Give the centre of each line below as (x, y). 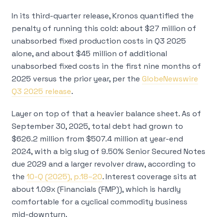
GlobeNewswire (170, 79)
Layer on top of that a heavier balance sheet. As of (106, 114)
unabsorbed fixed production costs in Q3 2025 (99, 41)
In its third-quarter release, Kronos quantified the (103, 16)
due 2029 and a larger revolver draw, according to (104, 164)
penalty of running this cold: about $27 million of (104, 28)
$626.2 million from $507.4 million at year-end (97, 139)
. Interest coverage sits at (149, 177)
